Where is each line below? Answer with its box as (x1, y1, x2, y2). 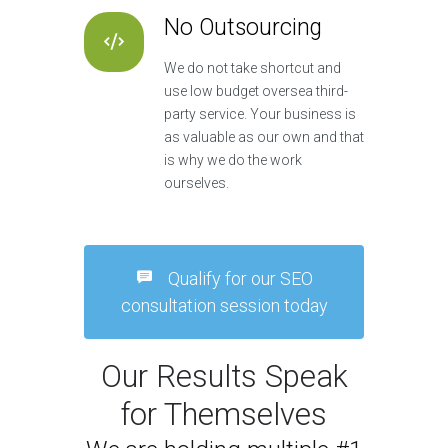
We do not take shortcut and (164, 60, 341, 77)
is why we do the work (164, 152, 302, 169)
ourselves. (164, 175, 229, 192)
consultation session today (120, 295, 328, 317)
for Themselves (121, 396, 327, 434)
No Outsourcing (164, 14, 322, 42)
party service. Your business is (164, 106, 356, 123)
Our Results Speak (100, 358, 348, 396)
